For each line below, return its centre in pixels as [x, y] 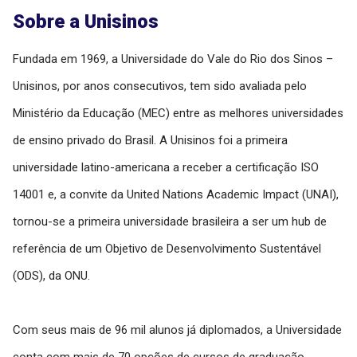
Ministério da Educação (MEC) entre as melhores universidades [178, 113]
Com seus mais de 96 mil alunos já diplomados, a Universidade [177, 330]
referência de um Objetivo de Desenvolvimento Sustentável [167, 248]
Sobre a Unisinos [86, 21]
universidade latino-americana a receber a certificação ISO [166, 167]
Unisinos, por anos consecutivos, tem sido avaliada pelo [160, 86]
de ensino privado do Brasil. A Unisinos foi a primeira [150, 140]
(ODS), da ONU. [51, 275]
